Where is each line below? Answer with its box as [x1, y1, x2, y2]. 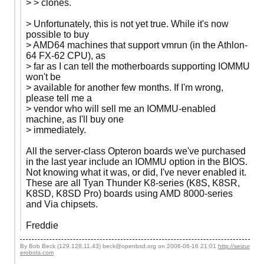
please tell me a [26, 93, 92, 103]
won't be [26, 71, 61, 82]
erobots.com [20, 249, 54, 256]
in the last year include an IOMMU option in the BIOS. [26, 156, 247, 167]
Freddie [26, 220, 58, 230]
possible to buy [26, 29, 89, 39]
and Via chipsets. [26, 199, 98, 209]
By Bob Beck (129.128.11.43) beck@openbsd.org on [20, 243, 167, 250]
